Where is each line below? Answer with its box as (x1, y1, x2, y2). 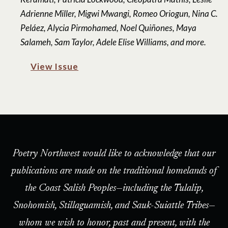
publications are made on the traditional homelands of (11, 166, 217, 177)
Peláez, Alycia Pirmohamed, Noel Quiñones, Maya (20, 22, 197, 34)
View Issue (31, 61, 79, 72)
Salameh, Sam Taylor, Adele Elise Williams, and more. (20, 37, 207, 48)
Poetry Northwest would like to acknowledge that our (13, 149, 215, 159)
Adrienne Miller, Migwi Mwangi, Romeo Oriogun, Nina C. (20, 8, 218, 19)
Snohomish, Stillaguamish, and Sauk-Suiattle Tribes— (13, 201, 215, 211)
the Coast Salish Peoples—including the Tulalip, (24, 183, 204, 194)
